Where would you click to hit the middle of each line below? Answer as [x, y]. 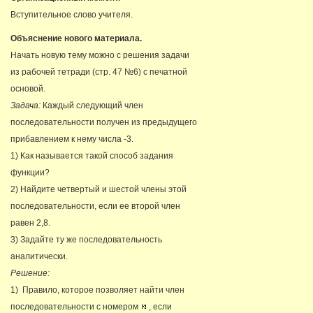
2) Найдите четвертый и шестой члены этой [99, 189]
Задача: [26, 105]
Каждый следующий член [92, 105]
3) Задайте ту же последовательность [86, 240]
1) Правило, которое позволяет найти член [97, 290]
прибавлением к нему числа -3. [72, 139]
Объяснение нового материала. [76, 38]
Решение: [30, 273]
